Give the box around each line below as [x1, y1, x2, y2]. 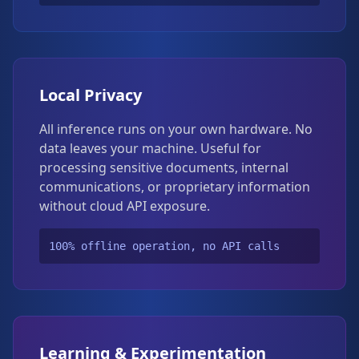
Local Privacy [39, 84, 142, 106]
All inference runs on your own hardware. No [39, 120, 313, 138]
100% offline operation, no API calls [49, 240, 280, 252]
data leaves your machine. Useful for [39, 139, 261, 157]
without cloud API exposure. [39, 197, 210, 215]
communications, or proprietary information [39, 178, 310, 196]
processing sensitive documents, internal [39, 159, 288, 176]
